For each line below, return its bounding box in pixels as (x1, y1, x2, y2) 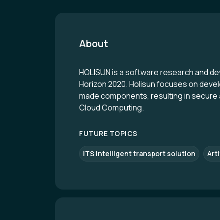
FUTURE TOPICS (79, 129, 137, 138)
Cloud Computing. (79, 102, 144, 113)
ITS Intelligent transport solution (83, 149, 195, 158)
